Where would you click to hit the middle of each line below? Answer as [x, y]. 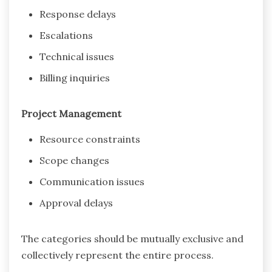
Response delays [78, 14]
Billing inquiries [75, 77]
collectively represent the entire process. [117, 255]
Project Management [71, 113]
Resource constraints [90, 139]
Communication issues [92, 181]
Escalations [66, 35]
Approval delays [76, 202]
